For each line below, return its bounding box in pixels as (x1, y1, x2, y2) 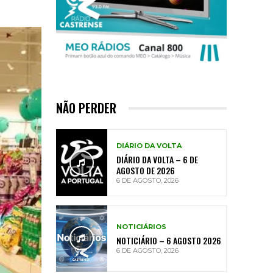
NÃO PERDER (56, 99, 116, 118)
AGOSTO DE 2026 (116, 163, 175, 177)
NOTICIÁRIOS (116, 222, 166, 232)
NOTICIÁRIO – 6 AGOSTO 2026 (116, 234, 221, 247)
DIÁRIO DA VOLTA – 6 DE (116, 152, 198, 166)
